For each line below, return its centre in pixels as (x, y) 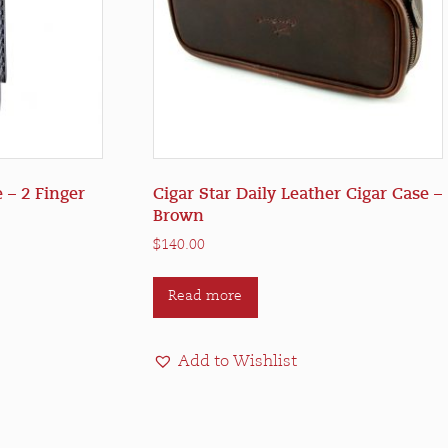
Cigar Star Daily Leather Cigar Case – (297, 193)
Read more (205, 297)
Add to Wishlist (237, 361)
